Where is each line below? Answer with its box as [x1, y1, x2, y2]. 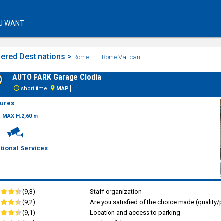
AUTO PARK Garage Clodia [12, 73, 101, 82]
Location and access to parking [89, 208, 180, 216]
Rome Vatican [101, 53, 142, 61]
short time [19, 85, 47, 92]
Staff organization [89, 187, 142, 195]
